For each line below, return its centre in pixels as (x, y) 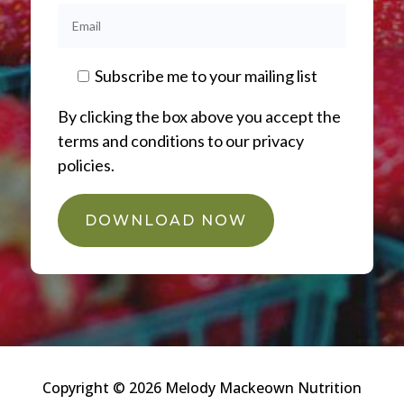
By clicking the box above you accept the (199, 116)
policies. (86, 165)
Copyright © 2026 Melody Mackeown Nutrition (202, 387)
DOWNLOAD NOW (165, 220)
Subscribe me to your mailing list (206, 75)
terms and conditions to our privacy (180, 140)
